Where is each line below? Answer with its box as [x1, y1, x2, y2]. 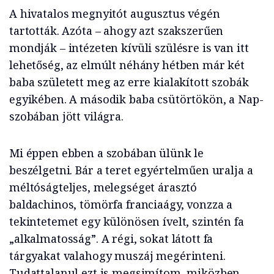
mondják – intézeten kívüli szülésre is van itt [9, 40, 249, 56]
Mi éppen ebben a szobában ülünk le [9, 146, 204, 161]
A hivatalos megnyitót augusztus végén [9, 6, 220, 21]
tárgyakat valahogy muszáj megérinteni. [9, 248, 226, 264]
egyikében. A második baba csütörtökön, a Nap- [9, 92, 264, 107]
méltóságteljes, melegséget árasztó [9, 180, 198, 195]
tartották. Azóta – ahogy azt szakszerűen [9, 23, 224, 39]
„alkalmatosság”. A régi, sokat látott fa [9, 231, 213, 246]
